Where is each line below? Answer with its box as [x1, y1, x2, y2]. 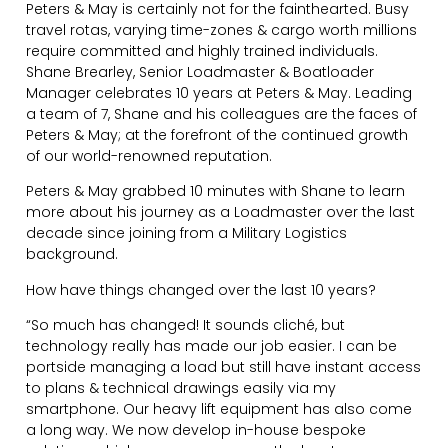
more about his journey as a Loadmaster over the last [26, 202, 416, 223]
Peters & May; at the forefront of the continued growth [26, 124, 409, 145]
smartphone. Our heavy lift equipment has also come [26, 399, 413, 420]
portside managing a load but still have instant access [26, 357, 422, 378]
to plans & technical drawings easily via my [26, 378, 337, 399]
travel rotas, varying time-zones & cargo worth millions [26, 19, 418, 40]
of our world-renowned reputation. [26, 145, 273, 166]
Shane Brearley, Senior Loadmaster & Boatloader [26, 61, 375, 82]
